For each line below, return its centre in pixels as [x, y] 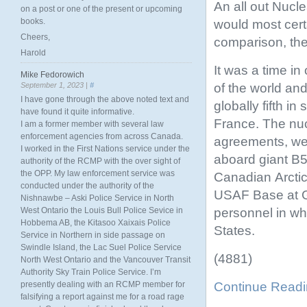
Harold [33, 53]
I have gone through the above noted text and [105, 99]
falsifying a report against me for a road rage [102, 297]
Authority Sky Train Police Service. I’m [91, 272]
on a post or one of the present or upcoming [101, 9]
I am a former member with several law [92, 124]
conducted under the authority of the [87, 186]
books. [33, 21]
